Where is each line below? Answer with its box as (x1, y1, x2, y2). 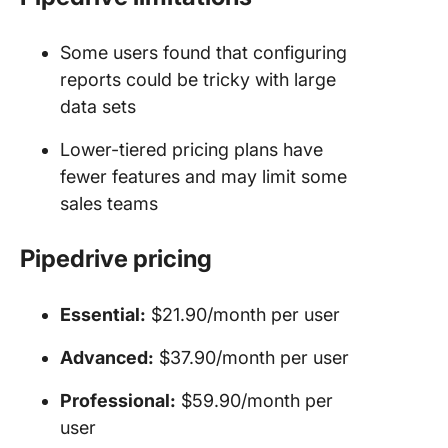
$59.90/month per (176, 389, 333, 411)
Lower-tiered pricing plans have (60, 138, 323, 160)
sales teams (60, 192, 158, 214)
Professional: (60, 389, 176, 411)
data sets (60, 95, 136, 117)
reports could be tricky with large (60, 68, 336, 90)
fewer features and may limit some (60, 165, 347, 187)
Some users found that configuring (60, 41, 347, 63)
